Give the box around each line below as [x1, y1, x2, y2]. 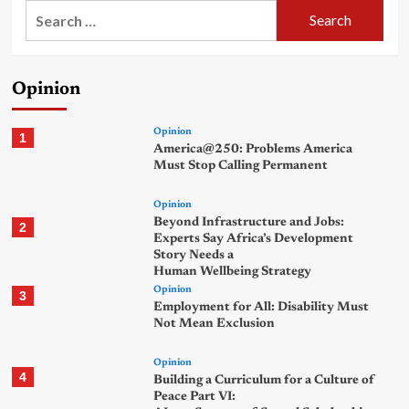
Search [24, 2, 71, 17]
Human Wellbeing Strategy [153, 265, 312, 278]
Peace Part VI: [153, 390, 236, 404]
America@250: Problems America [153, 142, 353, 156]
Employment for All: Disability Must [153, 300, 370, 314]
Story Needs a [153, 248, 235, 262]
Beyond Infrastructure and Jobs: [153, 215, 345, 229]
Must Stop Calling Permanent [153, 159, 329, 173]
